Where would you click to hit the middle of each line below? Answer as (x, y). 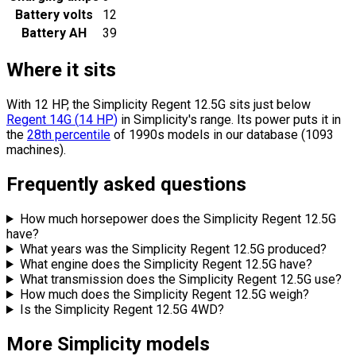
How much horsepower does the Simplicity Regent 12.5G (178, 219)
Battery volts (54, 15)
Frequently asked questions (126, 184)
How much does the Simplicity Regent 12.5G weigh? (164, 294)
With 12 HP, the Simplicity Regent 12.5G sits (130, 105)
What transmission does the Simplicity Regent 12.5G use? (180, 279)
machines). (36, 150)
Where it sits (61, 70)
